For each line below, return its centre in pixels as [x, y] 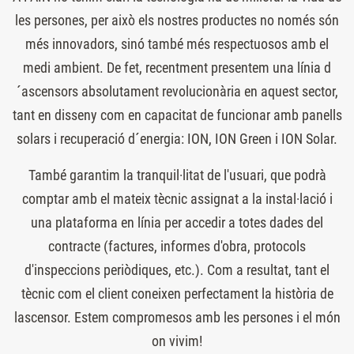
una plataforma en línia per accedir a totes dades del [177, 222]
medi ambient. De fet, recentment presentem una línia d [177, 67]
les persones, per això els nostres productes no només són [177, 20]
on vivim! [177, 341]
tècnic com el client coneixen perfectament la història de [177, 293]
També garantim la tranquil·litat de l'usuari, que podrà [177, 175]
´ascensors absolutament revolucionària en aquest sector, [177, 91]
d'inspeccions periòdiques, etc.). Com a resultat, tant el [177, 269]
